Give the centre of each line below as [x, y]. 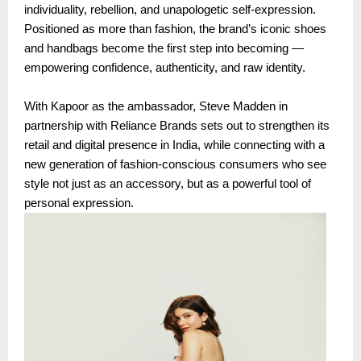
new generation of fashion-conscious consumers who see [175, 165]
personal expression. [79, 203]
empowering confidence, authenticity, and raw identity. [165, 68]
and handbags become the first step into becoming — [164, 49]
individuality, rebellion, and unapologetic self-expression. [170, 10]
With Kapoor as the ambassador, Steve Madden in [156, 107]
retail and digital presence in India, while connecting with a [174, 145]
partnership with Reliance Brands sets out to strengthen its [177, 126]
